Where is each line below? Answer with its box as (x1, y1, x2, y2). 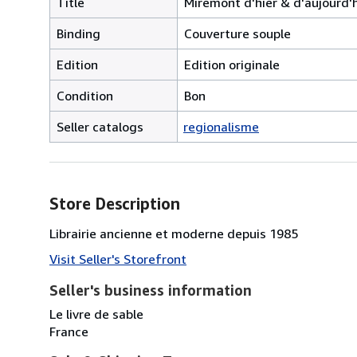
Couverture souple (184, 25, 291, 41)
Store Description (49, 194, 180, 213)
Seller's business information (49, 280, 252, 299)
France (49, 323, 88, 339)
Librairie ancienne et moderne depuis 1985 (49, 225, 298, 241)
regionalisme (183, 118, 259, 135)
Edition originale (184, 56, 280, 73)
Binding (57, 25, 100, 41)
